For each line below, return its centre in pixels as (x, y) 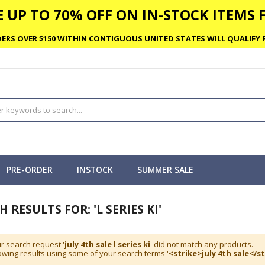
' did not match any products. (202, 245)
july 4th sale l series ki (107, 245)
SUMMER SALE (165, 169)
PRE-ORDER (30, 169)
